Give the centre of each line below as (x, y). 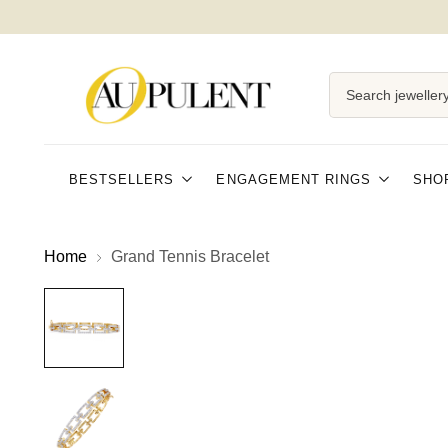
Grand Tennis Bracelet (190, 256)
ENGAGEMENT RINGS (294, 179)
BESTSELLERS (122, 179)
